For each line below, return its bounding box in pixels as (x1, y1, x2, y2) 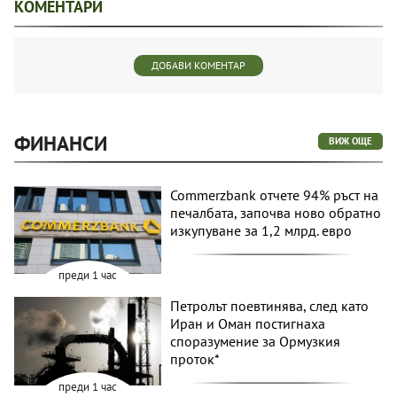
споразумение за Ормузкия (170, 332, 341, 351)
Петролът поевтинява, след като (170, 297, 370, 315)
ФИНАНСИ (14, 129, 107, 156)
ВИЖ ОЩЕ (329, 134, 372, 147)
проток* (170, 350, 221, 369)
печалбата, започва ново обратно (170, 203, 382, 222)
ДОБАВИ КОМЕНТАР (152, 58, 245, 72)
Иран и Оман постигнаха (170, 315, 326, 333)
